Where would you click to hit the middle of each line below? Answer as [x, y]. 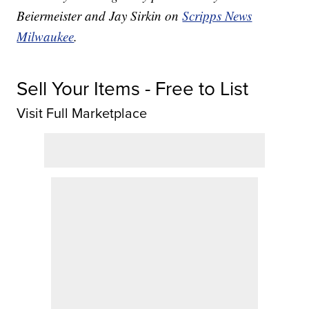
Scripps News [217, 15]
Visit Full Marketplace [82, 113]
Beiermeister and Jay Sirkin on [100, 15]
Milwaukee [46, 36]
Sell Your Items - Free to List [133, 88]
